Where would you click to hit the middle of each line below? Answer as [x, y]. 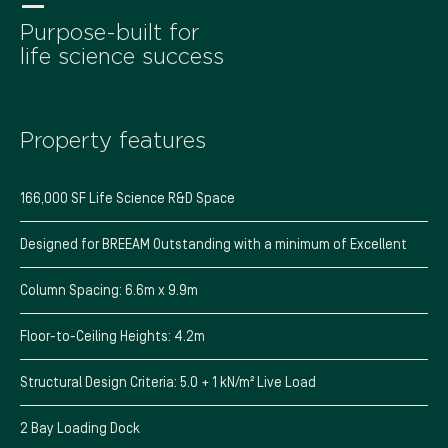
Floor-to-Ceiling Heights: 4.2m [112, 337]
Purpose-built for [110, 32]
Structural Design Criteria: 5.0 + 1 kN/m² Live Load [168, 383]
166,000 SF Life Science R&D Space [127, 199]
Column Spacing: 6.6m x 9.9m [109, 291]
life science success [122, 56]
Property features [113, 140]
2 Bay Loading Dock [80, 429]
